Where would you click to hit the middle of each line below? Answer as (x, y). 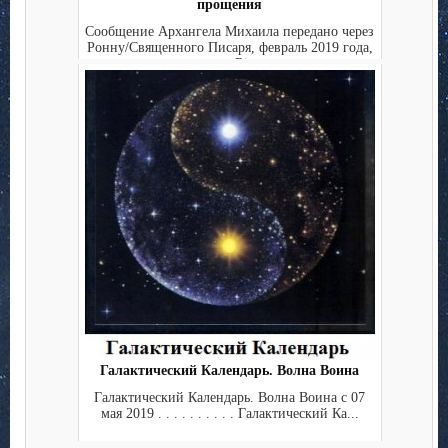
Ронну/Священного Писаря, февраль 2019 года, (229, 47)
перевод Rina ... (229, 63)
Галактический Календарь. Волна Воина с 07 (229, 397)
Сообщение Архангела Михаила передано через (229, 31)
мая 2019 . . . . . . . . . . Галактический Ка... (229, 413)
